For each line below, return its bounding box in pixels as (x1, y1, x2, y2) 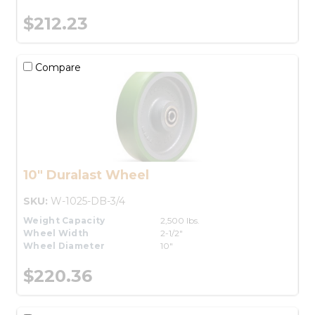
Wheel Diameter (23, 240, 105, 251)
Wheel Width (23, 227, 89, 238)
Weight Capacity (23, 214, 105, 226)
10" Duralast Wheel (23, 167, 149, 183)
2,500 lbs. (160, 214, 200, 226)
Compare (32, 60, 81, 74)
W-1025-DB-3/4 (51, 194, 125, 207)
